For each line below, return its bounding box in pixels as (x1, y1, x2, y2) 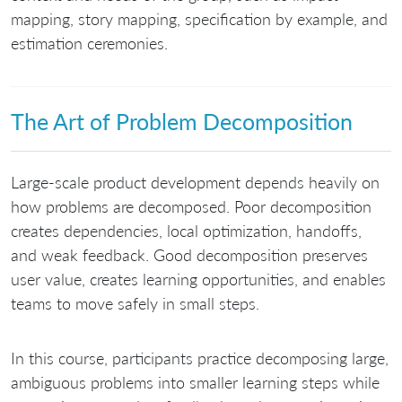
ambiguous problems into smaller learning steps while (11, 372, 380, 393)
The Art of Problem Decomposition (11, 107, 353, 135)
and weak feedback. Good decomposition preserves (11, 245, 368, 266)
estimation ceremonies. (11, 32, 168, 53)
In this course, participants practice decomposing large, (11, 348, 389, 369)
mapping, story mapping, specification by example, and (11, 8, 388, 29)
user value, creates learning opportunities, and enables (11, 269, 386, 290)
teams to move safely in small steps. (11, 293, 259, 314)
